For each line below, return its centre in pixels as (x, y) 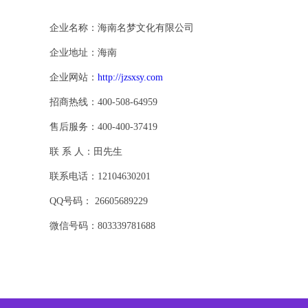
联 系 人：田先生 (86, 152)
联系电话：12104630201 (100, 176)
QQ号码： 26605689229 (99, 201)
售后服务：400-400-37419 (103, 127)
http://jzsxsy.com (130, 77)
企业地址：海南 (83, 53)
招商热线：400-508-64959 (103, 102)
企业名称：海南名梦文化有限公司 (122, 28)
